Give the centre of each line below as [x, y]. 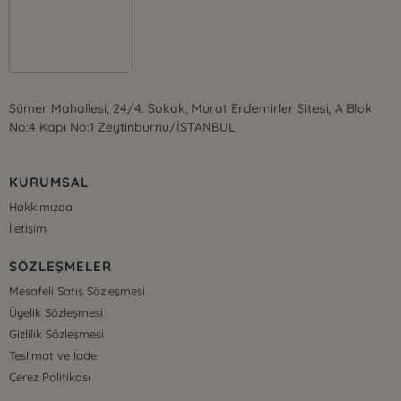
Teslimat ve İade [53, 356]
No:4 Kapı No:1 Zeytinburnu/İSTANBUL [123, 128]
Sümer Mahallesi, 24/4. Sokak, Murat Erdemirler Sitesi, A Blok [191, 109]
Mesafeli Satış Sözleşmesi [77, 291]
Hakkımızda [41, 207]
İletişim [28, 229]
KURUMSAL [49, 183]
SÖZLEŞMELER [60, 267]
